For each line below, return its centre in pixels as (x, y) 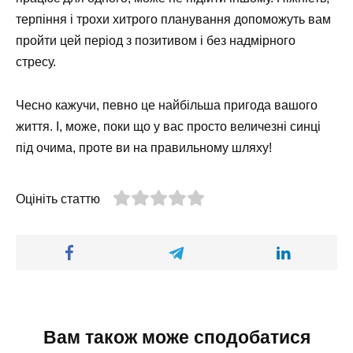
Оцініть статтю (58, 199)
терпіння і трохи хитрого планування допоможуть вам (173, 20)
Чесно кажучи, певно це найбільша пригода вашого (167, 105)
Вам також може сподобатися (176, 337)
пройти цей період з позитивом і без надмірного (156, 41)
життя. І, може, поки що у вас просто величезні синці (168, 126)
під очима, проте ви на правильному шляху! (144, 147)
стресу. (36, 62)
